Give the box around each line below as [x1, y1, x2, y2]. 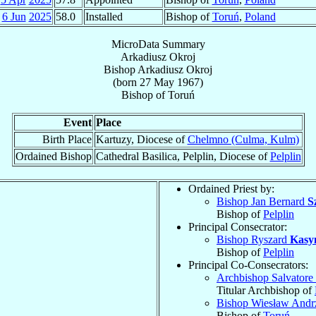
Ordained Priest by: [188, 182, 274, 195]
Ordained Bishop [15, 150, 92, 162]
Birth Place [42, 133, 92, 145]
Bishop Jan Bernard [217, 195, 308, 207]
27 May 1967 [140, 75, 200, 88]
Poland [244, 10, 276, 23]
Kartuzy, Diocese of [95, 133, 188, 145]
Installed [85, 10, 123, 23]
